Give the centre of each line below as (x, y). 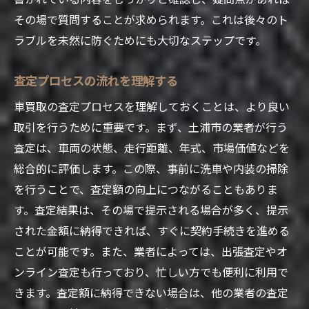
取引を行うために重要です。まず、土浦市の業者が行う (151, 127)
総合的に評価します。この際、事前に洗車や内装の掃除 (151, 168)
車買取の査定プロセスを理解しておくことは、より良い (152, 106)
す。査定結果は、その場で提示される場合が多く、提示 (151, 209)
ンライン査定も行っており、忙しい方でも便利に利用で (151, 271)
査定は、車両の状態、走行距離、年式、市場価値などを (152, 147)
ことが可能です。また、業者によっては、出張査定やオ (151, 251)
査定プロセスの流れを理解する (96, 80)
